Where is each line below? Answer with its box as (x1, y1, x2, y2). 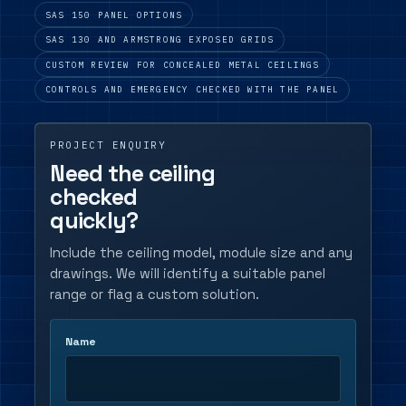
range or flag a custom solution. (50, 286, 260, 304)
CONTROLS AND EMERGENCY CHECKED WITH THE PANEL (44, 83, 340, 96)
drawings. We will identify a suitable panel (50, 266, 326, 283)
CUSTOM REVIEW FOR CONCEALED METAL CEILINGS (44, 58, 320, 71)
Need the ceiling (50, 159, 216, 188)
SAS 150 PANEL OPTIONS (44, 8, 183, 21)
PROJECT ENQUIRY (50, 139, 167, 152)
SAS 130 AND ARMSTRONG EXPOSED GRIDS (44, 34, 275, 46)
